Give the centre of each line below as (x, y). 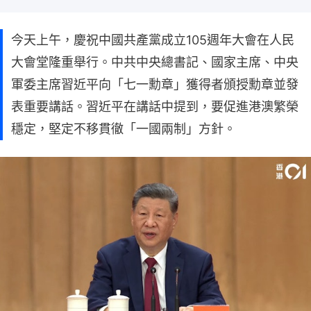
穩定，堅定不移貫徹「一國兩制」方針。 (124, 128)
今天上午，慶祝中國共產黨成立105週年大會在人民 (153, 40)
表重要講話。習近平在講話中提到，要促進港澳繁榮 (155, 106)
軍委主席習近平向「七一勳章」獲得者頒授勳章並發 (155, 84)
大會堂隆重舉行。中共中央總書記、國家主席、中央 (155, 62)
